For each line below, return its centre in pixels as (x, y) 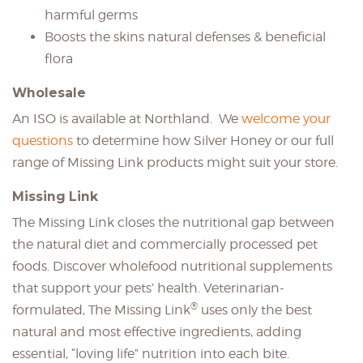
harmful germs (91, 15)
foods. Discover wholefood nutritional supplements (172, 266)
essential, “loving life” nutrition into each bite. (151, 354)
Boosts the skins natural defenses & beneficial (185, 37)
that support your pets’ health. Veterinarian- (148, 288)
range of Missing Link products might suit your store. (175, 162)
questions (43, 141)
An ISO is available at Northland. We (127, 119)
